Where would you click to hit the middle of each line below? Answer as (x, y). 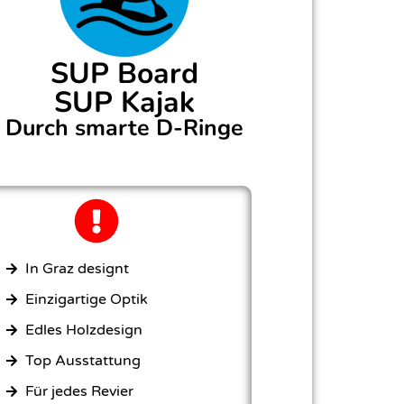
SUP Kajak (124, 103)
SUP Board (124, 74)
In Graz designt (78, 269)
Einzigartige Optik (87, 300)
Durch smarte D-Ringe (124, 129)
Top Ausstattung (83, 361)
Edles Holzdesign (84, 331)
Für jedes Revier (80, 392)
